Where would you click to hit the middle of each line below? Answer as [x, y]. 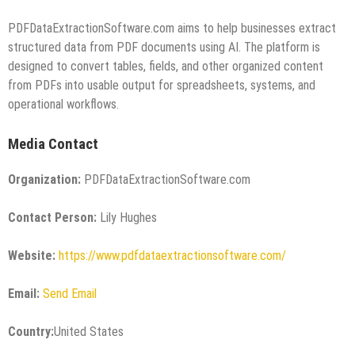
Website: [32, 255]
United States [89, 331]
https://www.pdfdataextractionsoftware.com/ [172, 255]
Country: [31, 331]
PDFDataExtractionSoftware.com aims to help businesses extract [172, 29]
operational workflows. [63, 105]
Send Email [70, 293]
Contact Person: [52, 217]
